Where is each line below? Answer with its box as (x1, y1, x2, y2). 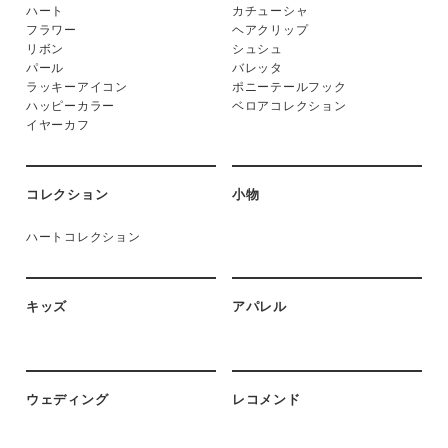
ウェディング (26, 391, 109, 407)
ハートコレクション (26, 229, 141, 244)
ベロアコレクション (232, 98, 347, 113)
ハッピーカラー (26, 98, 115, 113)
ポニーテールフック (232, 79, 347, 94)
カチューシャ (232, 3, 309, 18)
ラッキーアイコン (26, 79, 128, 94)
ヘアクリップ (232, 22, 309, 37)
